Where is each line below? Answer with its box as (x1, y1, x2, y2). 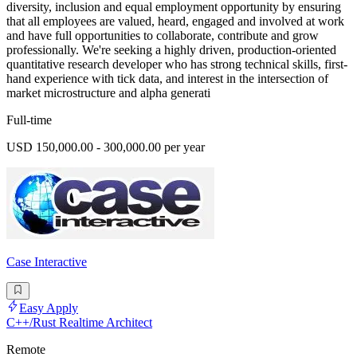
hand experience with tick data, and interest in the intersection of (6, 71, 328, 85)
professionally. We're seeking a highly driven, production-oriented (6, 42, 336, 57)
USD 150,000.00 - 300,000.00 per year (6, 139, 205, 154)
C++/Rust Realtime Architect (6, 316, 152, 330)
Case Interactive (6, 254, 87, 269)
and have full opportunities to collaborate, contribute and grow (6, 28, 319, 42)
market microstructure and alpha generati (6, 85, 210, 100)
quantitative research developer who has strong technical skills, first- (6, 57, 347, 71)
